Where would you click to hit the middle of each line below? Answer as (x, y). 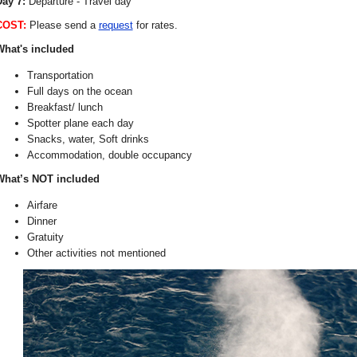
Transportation (60, 76)
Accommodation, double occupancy (109, 155)
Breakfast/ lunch (65, 108)
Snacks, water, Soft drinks (88, 139)
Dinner (41, 222)
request (116, 25)
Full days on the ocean (79, 92)
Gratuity (45, 237)
